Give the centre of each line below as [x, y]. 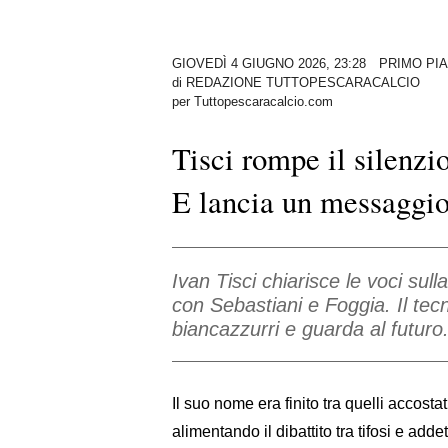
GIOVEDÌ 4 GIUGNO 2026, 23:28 [269, 63]
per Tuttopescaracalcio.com [252, 101]
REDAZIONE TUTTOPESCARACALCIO [303, 82]
